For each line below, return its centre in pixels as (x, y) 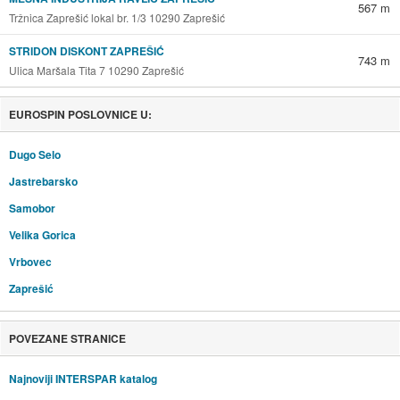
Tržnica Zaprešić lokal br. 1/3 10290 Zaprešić (117, 18)
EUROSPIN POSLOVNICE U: (80, 115)
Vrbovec (30, 262)
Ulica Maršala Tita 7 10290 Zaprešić (96, 71)
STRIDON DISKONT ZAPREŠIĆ (86, 51)
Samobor (32, 208)
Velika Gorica (42, 235)
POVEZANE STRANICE (67, 339)
